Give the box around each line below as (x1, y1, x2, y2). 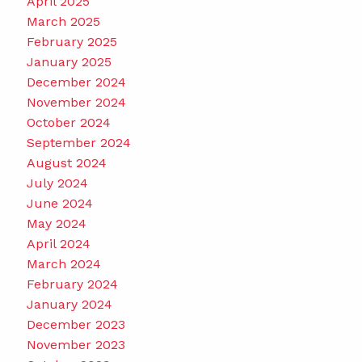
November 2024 (26, 94, 126, 110)
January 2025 (26, 53, 112, 69)
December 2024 (26, 74, 126, 90)
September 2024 (26, 134, 131, 150)
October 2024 (26, 114, 111, 130)
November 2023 (26, 336, 125, 352)
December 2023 (26, 316, 125, 332)
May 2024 (26, 215, 86, 231)
